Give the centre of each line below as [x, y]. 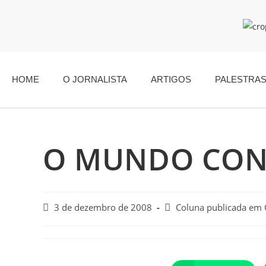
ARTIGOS [171, 79]
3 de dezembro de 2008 [103, 207]
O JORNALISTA [95, 79]
